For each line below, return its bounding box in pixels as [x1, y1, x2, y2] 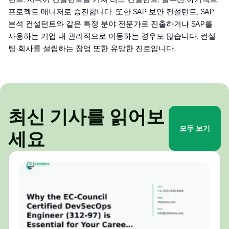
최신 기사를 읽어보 [8, 106, 165, 128]
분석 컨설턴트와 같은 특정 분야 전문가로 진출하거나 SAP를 [8, 19, 213, 29]
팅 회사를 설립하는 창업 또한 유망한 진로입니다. [8, 44, 175, 54]
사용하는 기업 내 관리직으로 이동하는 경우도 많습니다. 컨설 [8, 32, 216, 41]
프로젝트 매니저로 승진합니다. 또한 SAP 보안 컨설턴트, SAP [8, 7, 214, 17]
